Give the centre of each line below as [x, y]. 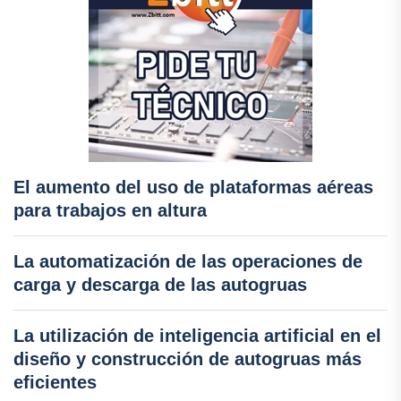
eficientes [55, 382]
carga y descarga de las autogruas [160, 285]
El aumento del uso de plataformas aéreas [193, 187]
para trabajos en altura [110, 210]
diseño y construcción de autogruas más [188, 359]
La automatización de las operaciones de [188, 261]
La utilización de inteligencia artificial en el [197, 336]
